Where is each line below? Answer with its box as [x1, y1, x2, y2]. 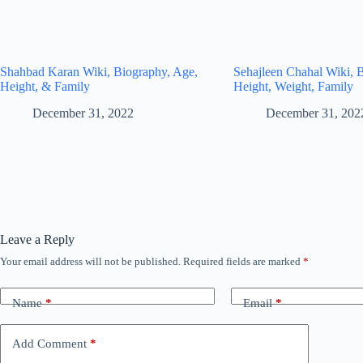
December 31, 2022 [32, 105, 134, 120]
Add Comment [12, 337, 87, 351]
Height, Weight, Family [233, 79, 354, 93]
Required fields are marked [183, 254, 303, 267]
